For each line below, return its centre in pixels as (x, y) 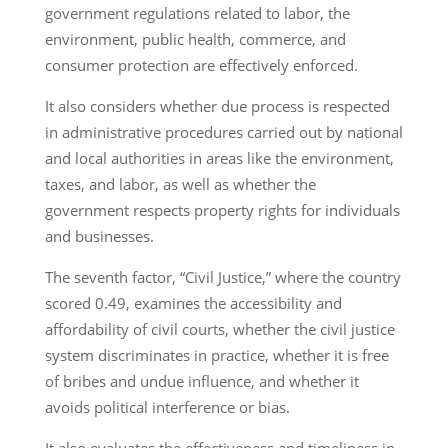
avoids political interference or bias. (171, 406)
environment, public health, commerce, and (195, 38)
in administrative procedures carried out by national (223, 131)
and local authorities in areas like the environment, (219, 157)
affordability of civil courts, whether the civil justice (219, 328)
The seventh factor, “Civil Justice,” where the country (222, 276)
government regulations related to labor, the (197, 12)
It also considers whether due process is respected (217, 105)
